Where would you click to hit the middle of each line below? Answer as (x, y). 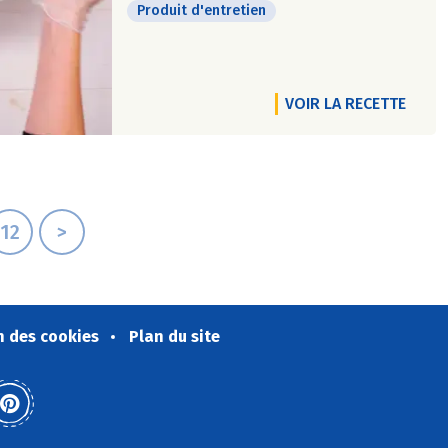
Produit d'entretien (201, 10)
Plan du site (174, 336)
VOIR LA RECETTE (345, 103)
